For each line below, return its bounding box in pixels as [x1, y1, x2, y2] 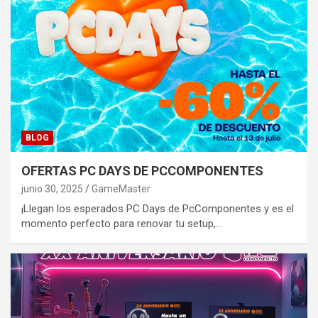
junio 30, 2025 [21, 182, 83, 194]
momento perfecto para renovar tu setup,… [21, 216, 222, 230]
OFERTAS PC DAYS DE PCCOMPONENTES [21, 163, 263, 178]
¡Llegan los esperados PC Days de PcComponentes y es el [21, 202, 294, 215]
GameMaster [92, 182, 150, 194]
